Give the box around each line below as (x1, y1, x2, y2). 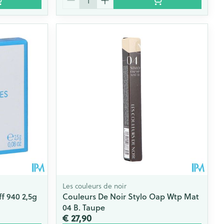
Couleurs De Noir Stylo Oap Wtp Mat (62, 190, 199, 202)
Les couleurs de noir (62, 180, 127, 191)
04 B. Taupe (62, 201, 105, 213)
